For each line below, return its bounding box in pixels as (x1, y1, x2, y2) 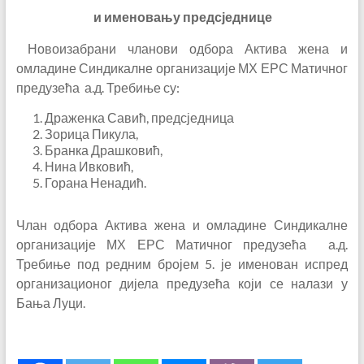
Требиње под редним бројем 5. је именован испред (15, 256, 349, 271)
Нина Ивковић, (44, 158, 133, 174)
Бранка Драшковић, (44, 142, 162, 158)
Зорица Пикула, (44, 126, 138, 141)
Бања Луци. (15, 295, 85, 310)
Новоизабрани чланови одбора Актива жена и (27, 41, 349, 56)
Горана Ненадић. (44, 175, 146, 190)
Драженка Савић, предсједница (44, 110, 234, 125)
